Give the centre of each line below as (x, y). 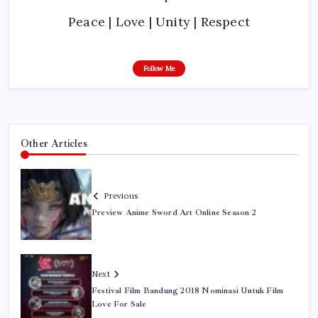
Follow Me (159, 68)
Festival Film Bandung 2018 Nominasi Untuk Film (188, 291)
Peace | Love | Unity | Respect (159, 21)
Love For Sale (119, 305)
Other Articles (54, 143)
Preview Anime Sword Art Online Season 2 (174, 212)
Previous (121, 196)
